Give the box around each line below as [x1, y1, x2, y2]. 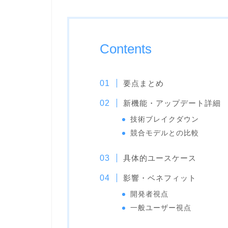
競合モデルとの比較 [130, 129, 199, 137]
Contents [100, 41, 152, 56]
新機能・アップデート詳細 [123, 98, 221, 107]
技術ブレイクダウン [130, 115, 199, 123]
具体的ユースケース [123, 154, 196, 162]
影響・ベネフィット [123, 174, 196, 182]
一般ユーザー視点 [130, 204, 191, 212]
